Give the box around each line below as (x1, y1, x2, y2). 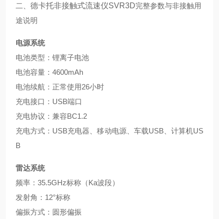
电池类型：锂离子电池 (16, 53, 89, 62)
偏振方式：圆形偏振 (16, 208, 82, 216)
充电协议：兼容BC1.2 (16, 112, 87, 120)
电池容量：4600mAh (16, 68, 83, 76)
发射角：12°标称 (16, 193, 70, 201)
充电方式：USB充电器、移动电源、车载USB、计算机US (16, 127, 203, 135)
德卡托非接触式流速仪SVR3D (30, 1, 135, 10)
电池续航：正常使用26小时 (16, 83, 104, 91)
